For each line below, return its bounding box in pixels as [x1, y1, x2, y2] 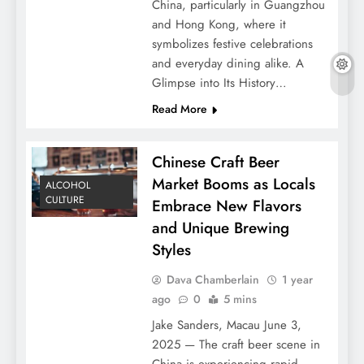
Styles [151, 239, 191, 261]
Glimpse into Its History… [151, 74, 287, 92]
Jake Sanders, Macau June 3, [151, 316, 301, 334]
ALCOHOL [45, 178, 90, 193]
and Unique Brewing [151, 217, 289, 239]
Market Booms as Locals [151, 173, 315, 195]
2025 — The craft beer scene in [151, 336, 320, 353]
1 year [281, 271, 313, 288]
